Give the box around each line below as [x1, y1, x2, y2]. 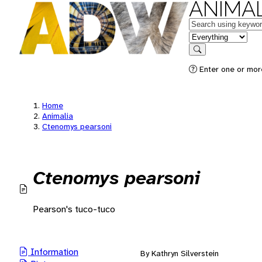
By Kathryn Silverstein [140, 247, 219, 258]
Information [30, 245, 78, 258]
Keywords [188, 17, 228, 29]
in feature [188, 30, 227, 42]
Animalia [42, 111, 73, 121]
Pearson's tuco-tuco [33, 202, 115, 215]
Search [196, 53, 221, 62]
